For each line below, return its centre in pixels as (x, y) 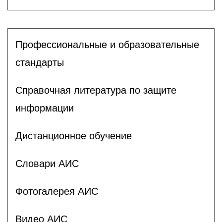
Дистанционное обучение (74, 136)
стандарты (40, 62)
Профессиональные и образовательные (107, 44)
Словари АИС (47, 163)
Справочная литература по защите (96, 90)
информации (45, 108)
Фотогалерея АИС (57, 191)
